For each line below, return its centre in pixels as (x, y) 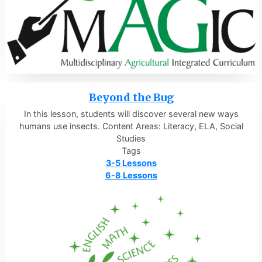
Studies (131, 139)
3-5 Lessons (131, 163)
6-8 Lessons (131, 175)
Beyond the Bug (131, 98)
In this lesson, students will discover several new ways (131, 114)
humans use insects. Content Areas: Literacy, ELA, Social (131, 126)
